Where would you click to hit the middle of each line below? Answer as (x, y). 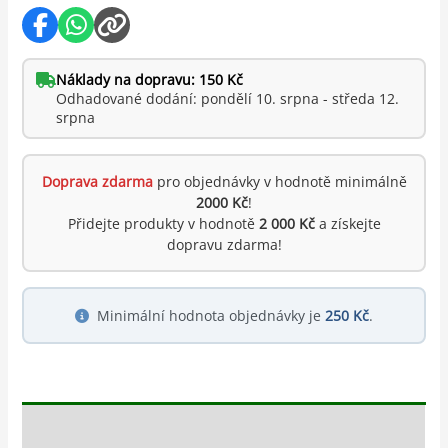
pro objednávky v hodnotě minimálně (279, 181)
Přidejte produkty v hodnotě (163, 223)
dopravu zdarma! (224, 244)
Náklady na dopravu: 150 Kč (150, 79)
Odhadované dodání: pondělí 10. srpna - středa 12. (228, 98)
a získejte (347, 223)
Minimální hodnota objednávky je (211, 315)
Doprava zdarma (97, 181)
